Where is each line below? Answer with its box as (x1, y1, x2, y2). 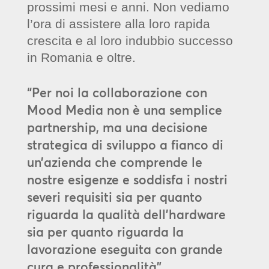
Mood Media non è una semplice (26, 102, 222, 118)
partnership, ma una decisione (26, 119, 208, 135)
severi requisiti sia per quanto (26, 189, 202, 205)
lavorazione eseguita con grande (26, 241, 223, 257)
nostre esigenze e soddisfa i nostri (26, 172, 228, 187)
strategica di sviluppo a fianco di (26, 137, 223, 153)
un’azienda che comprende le (26, 154, 202, 170)
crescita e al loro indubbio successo (26, 34, 233, 47)
